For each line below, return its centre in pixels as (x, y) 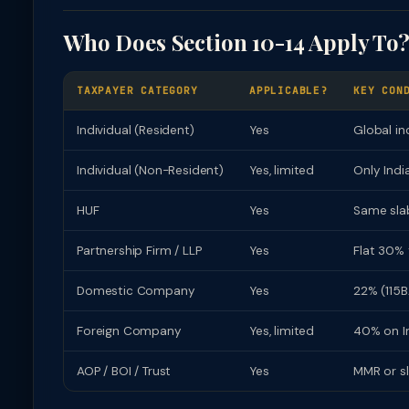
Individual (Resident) (136, 130)
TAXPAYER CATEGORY (137, 90)
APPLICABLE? (288, 90)
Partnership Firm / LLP (139, 251)
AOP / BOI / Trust (124, 371)
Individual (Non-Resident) (150, 170)
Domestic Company (136, 291)
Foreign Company (129, 331)
